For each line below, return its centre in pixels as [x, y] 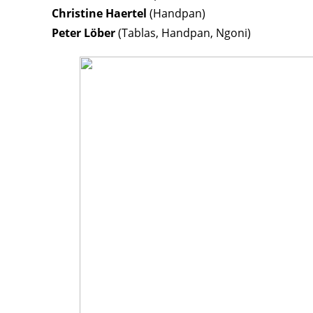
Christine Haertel [99, 13]
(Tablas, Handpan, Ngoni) [183, 32]
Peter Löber [83, 32]
